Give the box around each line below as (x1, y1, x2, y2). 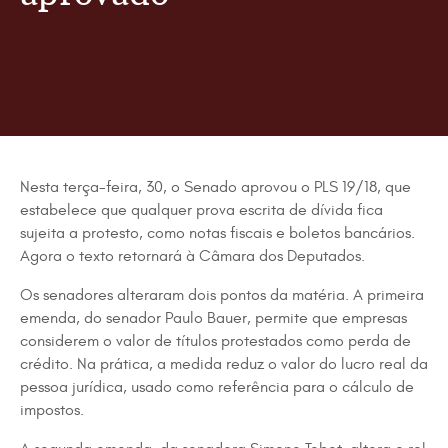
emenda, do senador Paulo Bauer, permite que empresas (20, 309, 407, 327)
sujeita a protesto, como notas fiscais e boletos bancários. (20, 224, 415, 242)
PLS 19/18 (314, 178, 377, 196)
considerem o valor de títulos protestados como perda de (20, 332, 411, 350)
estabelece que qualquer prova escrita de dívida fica (20, 201, 383, 219)
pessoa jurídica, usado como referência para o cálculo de (20, 378, 414, 396)
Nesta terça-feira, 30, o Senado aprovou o (20, 178, 314, 196)
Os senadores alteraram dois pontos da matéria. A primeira (20, 286, 424, 304)
